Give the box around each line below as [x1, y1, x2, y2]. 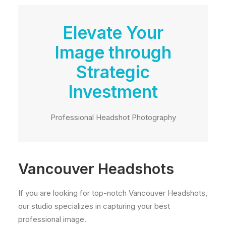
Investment [68, 82, 158, 102]
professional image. [18, 214, 86, 224]
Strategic [76, 62, 150, 82]
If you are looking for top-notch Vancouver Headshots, [18, 188, 207, 198]
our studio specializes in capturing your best [18, 201, 170, 211]
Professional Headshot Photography [50, 112, 176, 122]
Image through [54, 42, 172, 63]
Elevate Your [63, 23, 163, 43]
